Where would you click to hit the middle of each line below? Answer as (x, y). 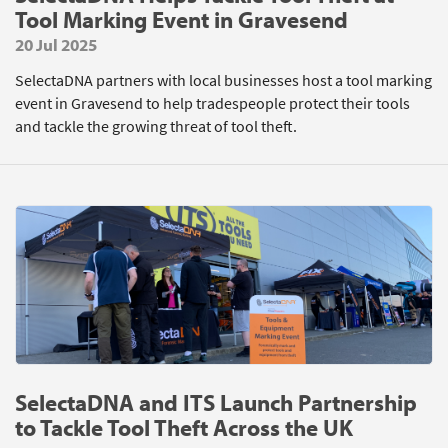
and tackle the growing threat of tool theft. (156, 126)
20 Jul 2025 (56, 44)
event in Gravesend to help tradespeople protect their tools (212, 103)
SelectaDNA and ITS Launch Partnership (216, 402)
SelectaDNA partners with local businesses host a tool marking (223, 80)
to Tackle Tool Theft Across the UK (184, 427)
